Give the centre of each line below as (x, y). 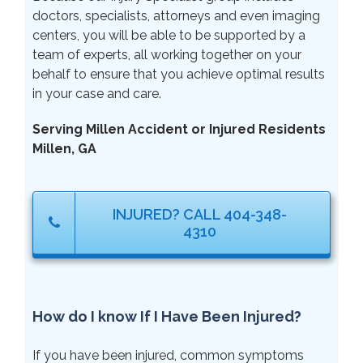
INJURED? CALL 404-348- (200, 214)
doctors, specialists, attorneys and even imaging (176, 15)
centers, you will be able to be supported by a (169, 35)
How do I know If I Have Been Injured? (167, 316)
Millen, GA (64, 148)
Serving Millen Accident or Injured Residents (179, 129)
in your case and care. (97, 93)
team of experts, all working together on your (167, 54)
